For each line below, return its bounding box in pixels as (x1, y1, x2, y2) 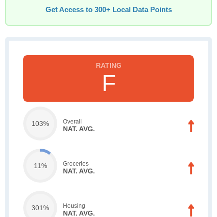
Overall (63, 118, 82, 125)
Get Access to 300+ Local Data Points (45, 6, 172, 14)
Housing (63, 202, 85, 209)
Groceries (63, 160, 89, 167)
